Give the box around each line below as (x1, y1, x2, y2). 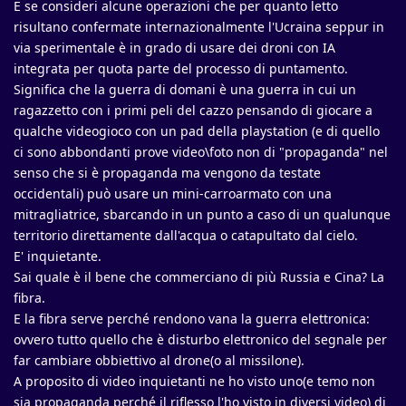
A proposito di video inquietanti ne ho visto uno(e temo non (14, 372, 375, 391)
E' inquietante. (14, 247, 101, 266)
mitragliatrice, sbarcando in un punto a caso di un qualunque (14, 206, 391, 224)
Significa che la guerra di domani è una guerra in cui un (14, 81, 356, 99)
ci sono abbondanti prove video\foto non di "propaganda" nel (14, 143, 388, 161)
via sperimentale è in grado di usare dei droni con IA (14, 39, 335, 57)
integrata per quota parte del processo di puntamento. (14, 60, 348, 78)
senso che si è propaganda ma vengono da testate (14, 164, 321, 182)
